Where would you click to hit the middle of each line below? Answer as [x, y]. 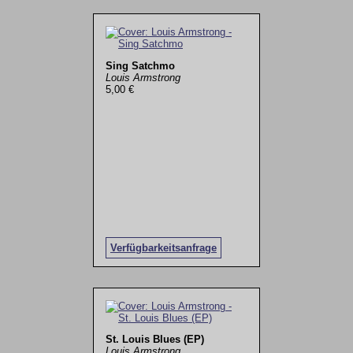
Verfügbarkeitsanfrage [163, 248]
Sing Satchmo [140, 65]
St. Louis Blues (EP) [154, 340]
